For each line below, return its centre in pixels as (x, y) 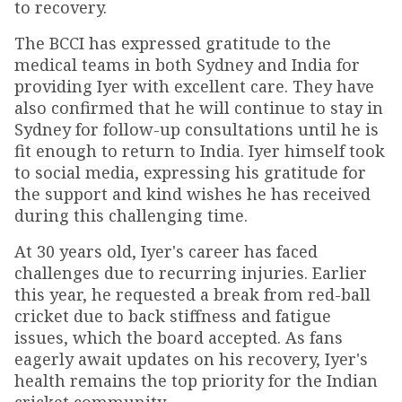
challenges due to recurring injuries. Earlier (191, 273)
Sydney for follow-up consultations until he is (197, 129)
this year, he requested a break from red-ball (192, 294)
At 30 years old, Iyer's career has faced (166, 251)
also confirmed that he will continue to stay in (199, 108)
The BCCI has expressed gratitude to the (173, 43)
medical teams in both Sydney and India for (187, 65)
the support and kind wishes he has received (192, 194)
